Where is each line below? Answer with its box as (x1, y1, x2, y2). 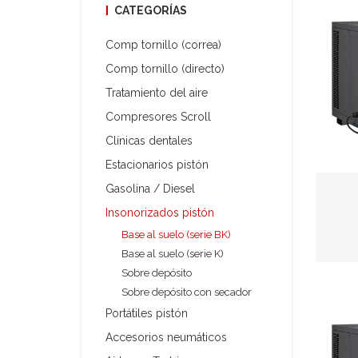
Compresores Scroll (105, 110, 211, 123)
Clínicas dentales (105, 134, 193, 147)
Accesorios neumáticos (105, 331, 227, 344)
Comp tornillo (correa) (105, 38, 221, 51)
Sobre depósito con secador (121, 286, 252, 298)
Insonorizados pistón (105, 206, 214, 219)
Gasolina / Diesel (105, 182, 195, 195)
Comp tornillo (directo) (105, 62, 225, 75)
